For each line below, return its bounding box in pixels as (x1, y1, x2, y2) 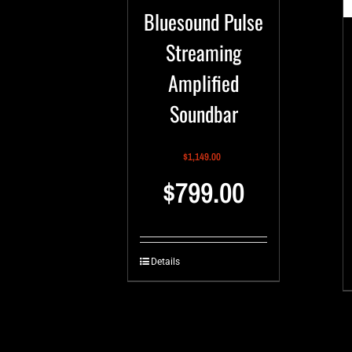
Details (151, 255, 180, 267)
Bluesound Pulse (144, 5, 264, 37)
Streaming (166, 36, 242, 68)
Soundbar (169, 97, 238, 129)
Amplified (168, 67, 240, 98)
